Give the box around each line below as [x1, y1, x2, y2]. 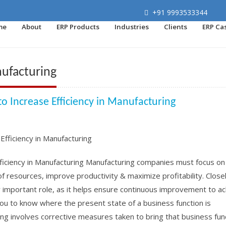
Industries [115, 22, 149, 31]
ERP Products [56, 22, 99, 31]
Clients [164, 22, 187, 31]
